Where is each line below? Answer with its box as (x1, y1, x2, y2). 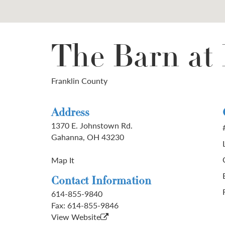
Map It (51, 154, 74, 166)
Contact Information (51, 176, 151, 187)
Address (51, 107, 89, 119)
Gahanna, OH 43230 (51, 131, 124, 143)
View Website (51, 211, 100, 222)
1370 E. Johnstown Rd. (51, 120, 133, 131)
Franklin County (51, 75, 107, 86)
